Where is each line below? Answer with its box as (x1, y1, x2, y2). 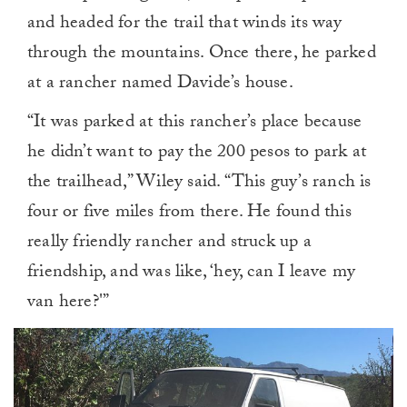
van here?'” (27, 288, 110, 320)
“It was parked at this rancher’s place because (27, 108, 362, 140)
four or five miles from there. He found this (27, 198, 352, 230)
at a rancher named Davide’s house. (27, 69, 293, 101)
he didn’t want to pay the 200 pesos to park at (27, 138, 367, 170)
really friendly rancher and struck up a (27, 228, 312, 260)
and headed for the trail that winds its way (27, 9, 342, 41)
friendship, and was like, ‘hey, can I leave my (27, 258, 356, 290)
